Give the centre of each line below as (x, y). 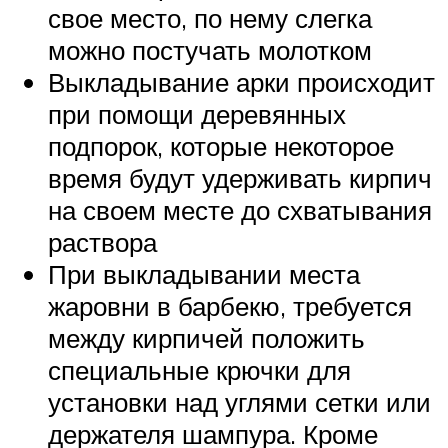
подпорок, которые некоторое (221, 145)
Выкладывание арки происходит (241, 81)
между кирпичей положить (206, 337)
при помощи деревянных (197, 113)
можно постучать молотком (210, 49)
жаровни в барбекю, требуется (230, 305)
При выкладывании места (204, 273)
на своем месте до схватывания (240, 209)
